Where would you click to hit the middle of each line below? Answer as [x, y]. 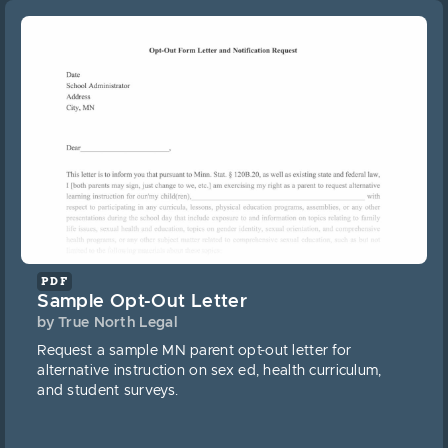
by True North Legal [107, 322]
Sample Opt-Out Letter [142, 301]
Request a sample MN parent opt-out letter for [194, 350]
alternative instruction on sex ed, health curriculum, [209, 370]
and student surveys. [108, 390]
